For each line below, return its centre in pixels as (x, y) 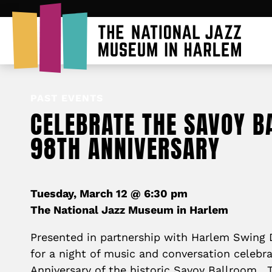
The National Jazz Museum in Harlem (129, 210)
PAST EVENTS (67, 98)
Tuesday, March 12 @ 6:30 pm (109, 193)
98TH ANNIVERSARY (125, 149)
